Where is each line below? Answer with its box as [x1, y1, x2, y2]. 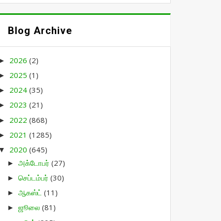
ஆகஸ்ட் [18, 187, 44, 197]
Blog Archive [8, 25, 73, 37]
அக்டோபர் [18, 157, 52, 168]
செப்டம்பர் [18, 172, 51, 183]
